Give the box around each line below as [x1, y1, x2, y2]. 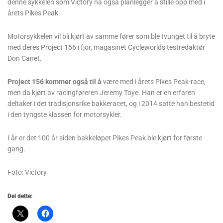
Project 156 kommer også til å [7, 77, 102, 86]
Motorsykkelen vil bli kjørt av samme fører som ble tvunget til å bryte [7, 32, 215, 40]
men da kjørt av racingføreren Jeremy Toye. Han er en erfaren [7, 88, 195, 97]
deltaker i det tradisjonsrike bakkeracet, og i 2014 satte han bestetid [7, 99, 215, 108]
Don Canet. [7, 54, 42, 62]
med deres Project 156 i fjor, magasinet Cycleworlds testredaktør [7, 43, 205, 51]
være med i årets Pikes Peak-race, [102, 77, 206, 86]
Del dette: [7, 192, 32, 200]
